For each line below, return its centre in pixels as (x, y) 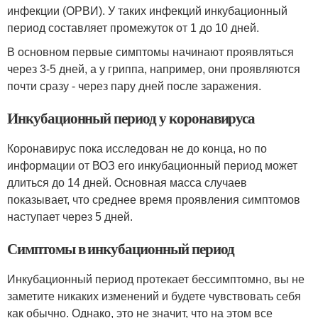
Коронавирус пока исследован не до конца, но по (137, 149)
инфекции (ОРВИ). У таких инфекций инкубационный (147, 11)
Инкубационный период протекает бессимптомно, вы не (156, 279)
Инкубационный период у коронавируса (131, 118)
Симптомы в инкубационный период (121, 248)
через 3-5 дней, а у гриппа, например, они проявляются (154, 69)
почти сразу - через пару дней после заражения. (134, 86)
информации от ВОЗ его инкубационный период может (152, 166)
